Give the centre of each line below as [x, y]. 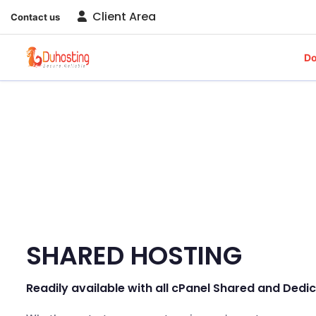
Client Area [123, 17]
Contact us [35, 17]
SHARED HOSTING [134, 256]
